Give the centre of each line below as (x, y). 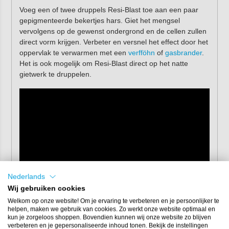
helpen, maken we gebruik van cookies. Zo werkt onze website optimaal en (111, 209)
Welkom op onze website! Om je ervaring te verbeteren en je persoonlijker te (113, 201)
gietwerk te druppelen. (55, 74)
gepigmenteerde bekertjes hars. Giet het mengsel (99, 21)
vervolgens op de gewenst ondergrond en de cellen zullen (113, 31)
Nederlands (26, 176)
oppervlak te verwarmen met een (74, 53)
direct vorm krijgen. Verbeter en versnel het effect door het (113, 42)
